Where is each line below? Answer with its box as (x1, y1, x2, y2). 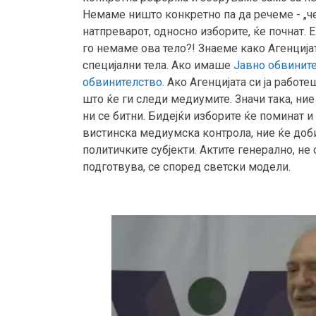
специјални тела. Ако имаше (83, 59, 233, 73)
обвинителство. (83, 75, 164, 90)
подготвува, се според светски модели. (83, 160, 291, 174)
